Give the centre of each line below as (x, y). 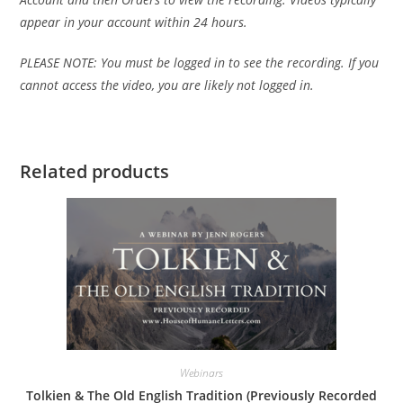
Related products (95, 172)
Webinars (201, 373)
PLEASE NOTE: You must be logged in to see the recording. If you (200, 63)
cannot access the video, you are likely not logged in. (167, 85)
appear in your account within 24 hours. (134, 22)
